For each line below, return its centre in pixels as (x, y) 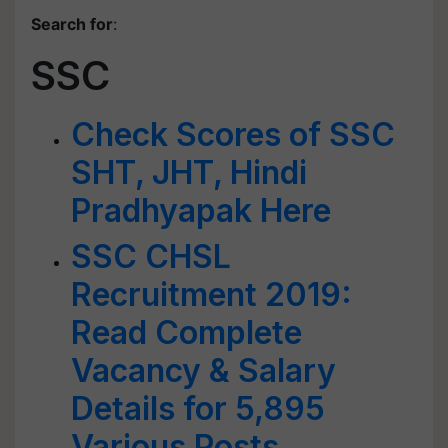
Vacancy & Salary (203, 370)
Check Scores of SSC (233, 134)
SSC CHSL (151, 256)
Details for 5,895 (198, 408)
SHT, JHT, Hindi (189, 172)
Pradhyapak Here (201, 210)
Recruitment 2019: (211, 294)
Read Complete (186, 332)
